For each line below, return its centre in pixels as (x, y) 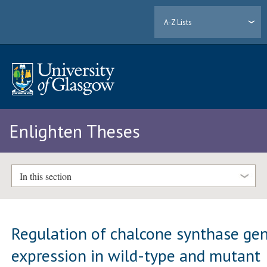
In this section (45, 176)
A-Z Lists (178, 22)
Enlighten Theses (74, 131)
